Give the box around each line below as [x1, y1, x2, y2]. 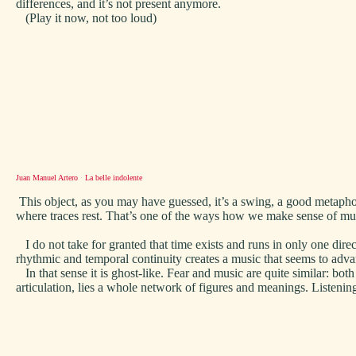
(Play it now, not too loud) [16, 11, 157, 25]
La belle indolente [85, 173, 142, 182]
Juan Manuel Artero [16, 173, 78, 182]
